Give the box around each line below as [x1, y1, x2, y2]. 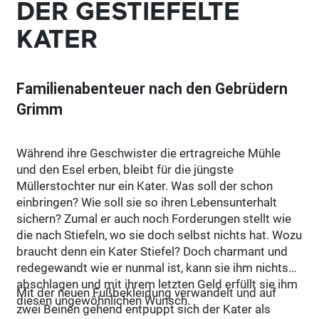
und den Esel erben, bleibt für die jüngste [16, 162, 234, 177]
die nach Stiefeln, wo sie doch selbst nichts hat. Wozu [16, 227, 303, 242]
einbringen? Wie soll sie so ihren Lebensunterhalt [16, 194, 278, 209]
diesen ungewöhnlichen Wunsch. [16, 293, 191, 308]
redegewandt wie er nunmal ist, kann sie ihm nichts [16, 260, 289, 275]
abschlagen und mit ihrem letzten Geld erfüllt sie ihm [16, 276, 298, 291]
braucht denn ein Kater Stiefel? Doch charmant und [16, 244, 288, 258]
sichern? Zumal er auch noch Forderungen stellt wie [16, 211, 292, 226]
